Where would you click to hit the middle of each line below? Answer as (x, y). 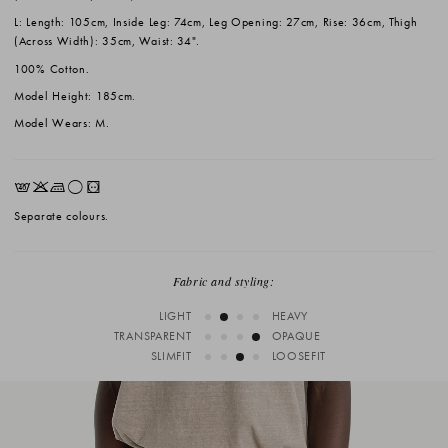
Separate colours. (61, 215)
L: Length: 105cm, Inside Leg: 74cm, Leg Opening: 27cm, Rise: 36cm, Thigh (216, 22)
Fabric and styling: (224, 280)
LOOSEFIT (299, 356)
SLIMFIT (171, 356)
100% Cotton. (52, 68)
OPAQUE (296, 336)
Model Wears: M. (62, 123)
